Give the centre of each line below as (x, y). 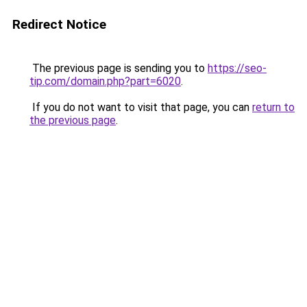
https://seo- (237, 68)
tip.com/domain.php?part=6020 (105, 81)
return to (273, 107)
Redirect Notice (59, 24)
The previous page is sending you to (119, 68)
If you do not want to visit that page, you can (141, 107)
